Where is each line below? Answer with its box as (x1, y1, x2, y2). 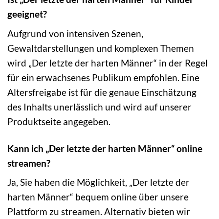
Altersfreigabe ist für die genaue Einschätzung (7, 86, 197, 98)
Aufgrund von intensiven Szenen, (7, 27, 143, 39)
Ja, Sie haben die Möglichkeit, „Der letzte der (7, 176, 190, 188)
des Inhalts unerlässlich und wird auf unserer (7, 101, 192, 112)
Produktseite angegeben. (7, 115, 110, 127)
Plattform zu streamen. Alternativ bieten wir (7, 206, 190, 218)
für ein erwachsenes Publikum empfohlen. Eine (7, 71, 199, 83)
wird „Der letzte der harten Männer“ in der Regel (7, 57, 208, 68)
